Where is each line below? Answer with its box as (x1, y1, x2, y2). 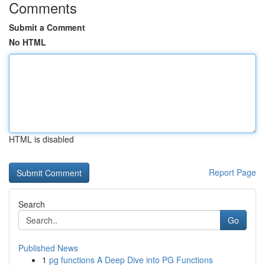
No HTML (9, 36, 46, 48)
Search (18, 198, 45, 210)
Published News (18, 242, 78, 254)
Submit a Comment (9, 21, 85, 33)
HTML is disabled (9, 133, 74, 145)
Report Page (209, 166, 256, 178)
